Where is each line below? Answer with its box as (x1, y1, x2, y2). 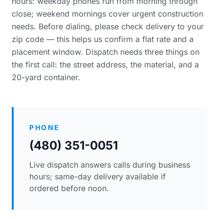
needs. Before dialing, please (12, 22, 121, 31)
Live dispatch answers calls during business (29, 160, 190, 170)
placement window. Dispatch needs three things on (12, 47, 199, 57)
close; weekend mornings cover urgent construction (12, 9, 203, 19)
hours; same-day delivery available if (29, 172, 166, 181)
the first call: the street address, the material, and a (12, 60, 199, 69)
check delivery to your (121, 22, 204, 31)
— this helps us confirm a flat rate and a (44, 34, 194, 44)
